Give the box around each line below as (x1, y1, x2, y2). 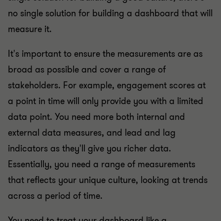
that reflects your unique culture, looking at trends (8, 168, 208, 180)
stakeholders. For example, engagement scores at (8, 73, 206, 85)
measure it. (8, 17, 52, 29)
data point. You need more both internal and (8, 105, 185, 117)
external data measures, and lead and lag (8, 120, 176, 133)
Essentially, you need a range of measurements (8, 152, 195, 164)
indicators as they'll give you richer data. (8, 136, 171, 148)
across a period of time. (8, 184, 103, 196)
